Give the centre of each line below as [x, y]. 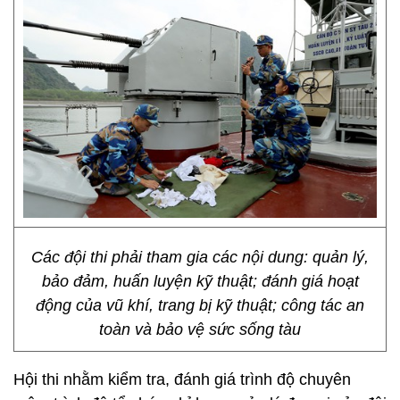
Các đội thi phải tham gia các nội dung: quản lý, [200, 257]
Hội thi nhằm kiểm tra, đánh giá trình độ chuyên [182, 379]
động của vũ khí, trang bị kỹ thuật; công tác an [200, 305]
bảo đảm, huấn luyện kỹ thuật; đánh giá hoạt [200, 281]
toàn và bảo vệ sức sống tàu [200, 329]
